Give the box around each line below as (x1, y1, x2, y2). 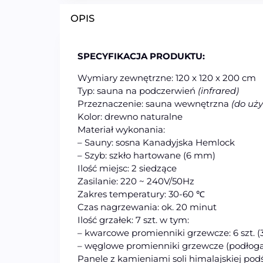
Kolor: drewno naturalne (77, 111, 183, 123)
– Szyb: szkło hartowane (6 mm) (77, 150, 215, 161)
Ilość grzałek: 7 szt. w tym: (77, 214, 189, 226)
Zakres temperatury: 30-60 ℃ (77, 188, 205, 200)
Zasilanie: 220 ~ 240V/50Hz (77, 176, 194, 187)
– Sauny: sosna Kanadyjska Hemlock (77, 137, 235, 149)
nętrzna (195, 98, 231, 110)
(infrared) (198, 85, 239, 97)
